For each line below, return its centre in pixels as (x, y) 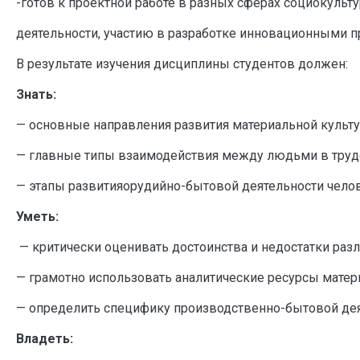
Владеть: (45, 338)
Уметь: (37, 216)
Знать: (36, 94)
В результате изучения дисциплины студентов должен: (182, 63)
